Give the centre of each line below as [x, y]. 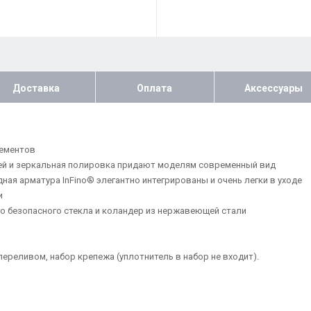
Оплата [155, 88]
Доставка [36, 88]
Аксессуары [274, 88]
